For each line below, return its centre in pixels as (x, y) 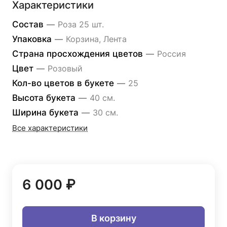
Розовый (65, 68)
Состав (29, 24)
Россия (172, 54)
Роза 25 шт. (81, 24)
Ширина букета (47, 112)
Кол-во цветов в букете (64, 83)
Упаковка (33, 39)
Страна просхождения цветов (79, 54)
